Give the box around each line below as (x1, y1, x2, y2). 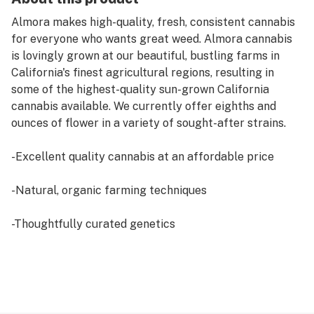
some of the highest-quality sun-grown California (11, 83, 269, 96)
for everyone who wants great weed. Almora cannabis (11, 32, 292, 46)
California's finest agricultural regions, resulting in (11, 66, 274, 79)
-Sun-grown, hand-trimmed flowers (11, 251, 194, 264)
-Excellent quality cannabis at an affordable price (11, 150, 274, 163)
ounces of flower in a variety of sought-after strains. (11, 116, 286, 130)
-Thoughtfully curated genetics (11, 217, 175, 231)
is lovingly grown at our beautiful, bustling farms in (11, 49, 280, 62)
